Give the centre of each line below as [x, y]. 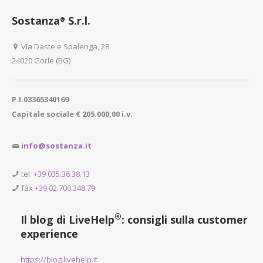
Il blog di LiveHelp [68, 219]
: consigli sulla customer [185, 219]
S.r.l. [78, 20]
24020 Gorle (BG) [41, 60]
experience [49, 233]
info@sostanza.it [56, 145]
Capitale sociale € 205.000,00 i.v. [72, 114]
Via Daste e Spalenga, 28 [64, 46]
